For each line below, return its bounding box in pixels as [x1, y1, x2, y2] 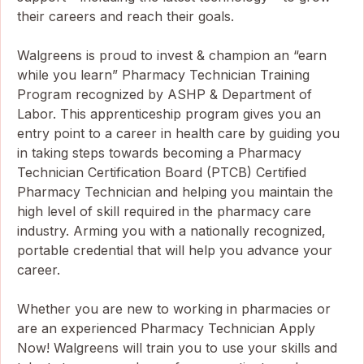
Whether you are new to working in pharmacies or [17, 300, 331, 317]
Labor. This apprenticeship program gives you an [17, 105, 321, 122]
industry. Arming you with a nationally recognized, [17, 222, 326, 239]
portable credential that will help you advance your [17, 241, 332, 258]
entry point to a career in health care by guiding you [17, 124, 340, 141]
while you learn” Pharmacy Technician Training [17, 66, 310, 83]
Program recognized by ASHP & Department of [17, 85, 312, 102]
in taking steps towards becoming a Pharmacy [17, 144, 301, 161]
